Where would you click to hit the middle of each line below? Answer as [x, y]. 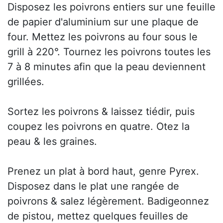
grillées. [26, 82]
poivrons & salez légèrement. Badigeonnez [108, 201]
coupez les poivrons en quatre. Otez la [99, 127]
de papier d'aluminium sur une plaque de [103, 22]
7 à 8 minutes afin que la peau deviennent [107, 67]
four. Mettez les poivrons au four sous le [103, 37]
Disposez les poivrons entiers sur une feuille [111, 7]
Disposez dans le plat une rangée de [93, 186]
